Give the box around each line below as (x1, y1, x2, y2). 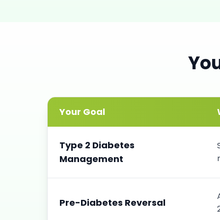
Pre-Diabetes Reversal (59, 196, 165, 209)
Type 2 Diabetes (59, 139, 135, 151)
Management (59, 153, 123, 165)
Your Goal (59, 106, 105, 118)
